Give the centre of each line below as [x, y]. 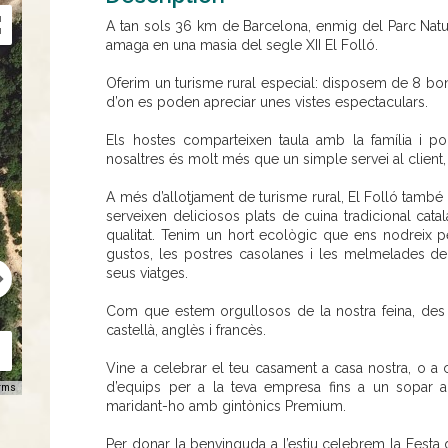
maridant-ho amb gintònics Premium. [226, 406]
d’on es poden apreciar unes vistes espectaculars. [267, 102]
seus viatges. [147, 273]
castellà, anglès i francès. [186, 330]
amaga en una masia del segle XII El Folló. [242, 45]
